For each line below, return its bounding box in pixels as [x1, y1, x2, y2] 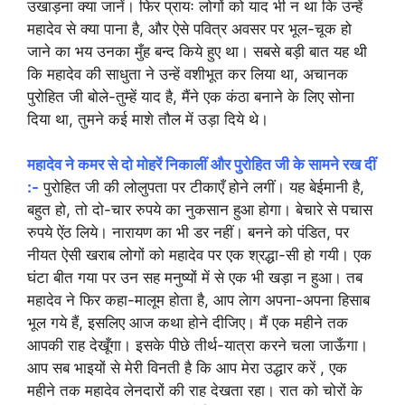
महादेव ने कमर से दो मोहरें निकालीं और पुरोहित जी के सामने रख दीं [27, 155, 376, 174]
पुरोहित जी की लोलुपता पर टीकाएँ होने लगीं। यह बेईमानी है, [39, 178, 364, 196]
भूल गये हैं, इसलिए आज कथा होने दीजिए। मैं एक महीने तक [27, 314, 348, 332]
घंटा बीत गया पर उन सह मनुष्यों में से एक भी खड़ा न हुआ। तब [27, 268, 363, 287]
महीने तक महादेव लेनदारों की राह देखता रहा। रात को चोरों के [27, 381, 363, 400]
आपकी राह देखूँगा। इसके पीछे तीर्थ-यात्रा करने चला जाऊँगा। [27, 336, 368, 354]
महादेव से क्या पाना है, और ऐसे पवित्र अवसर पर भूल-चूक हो [27, 19, 352, 38]
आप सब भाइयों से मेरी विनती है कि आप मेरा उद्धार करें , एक [27, 359, 347, 377]
